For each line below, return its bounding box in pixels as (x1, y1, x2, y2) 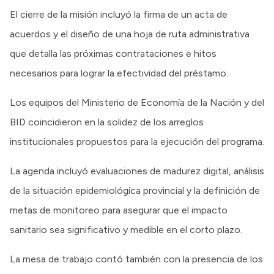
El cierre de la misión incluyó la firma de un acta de (10, 8, 228, 20)
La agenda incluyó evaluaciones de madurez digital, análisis (10, 165, 264, 177)
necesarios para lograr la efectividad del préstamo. (10, 67, 228, 79)
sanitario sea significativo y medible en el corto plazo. (10, 223, 242, 235)
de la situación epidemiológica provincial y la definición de (10, 184, 260, 196)
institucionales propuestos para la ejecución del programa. (10, 135, 264, 147)
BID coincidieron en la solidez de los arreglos (10, 116, 204, 128)
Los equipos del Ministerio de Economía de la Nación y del (10, 96, 264, 108)
